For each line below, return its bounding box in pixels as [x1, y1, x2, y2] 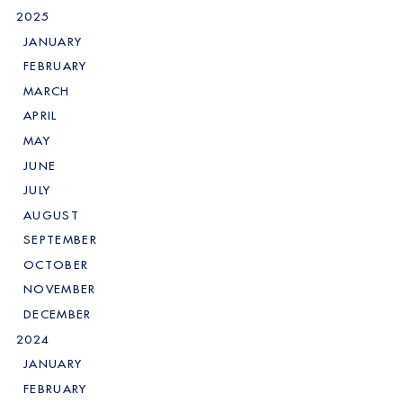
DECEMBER [23, 306, 92, 322]
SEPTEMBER [23, 232, 97, 248]
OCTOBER [23, 256, 89, 273]
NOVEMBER [23, 282, 96, 298]
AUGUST [23, 207, 79, 223]
